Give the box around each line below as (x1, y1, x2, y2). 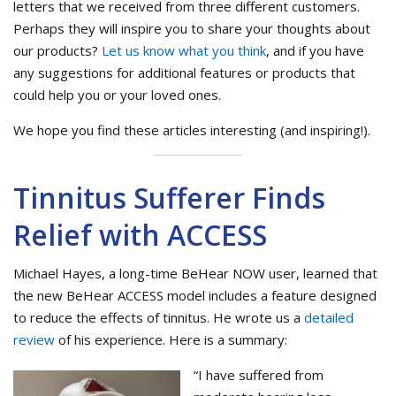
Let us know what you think (102, 42, 266, 60)
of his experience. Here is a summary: (55, 330, 287, 348)
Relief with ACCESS (13, 215, 267, 254)
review (13, 330, 55, 348)
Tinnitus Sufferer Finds (13, 178, 325, 217)
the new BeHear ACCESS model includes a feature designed (13, 286, 377, 304)
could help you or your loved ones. (13, 86, 221, 104)
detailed (304, 308, 354, 326)
